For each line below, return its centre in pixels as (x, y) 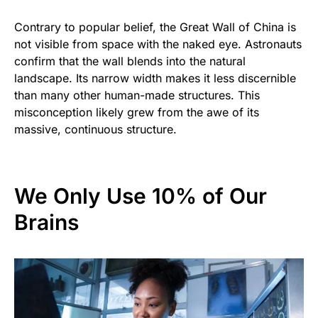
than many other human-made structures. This (137, 95)
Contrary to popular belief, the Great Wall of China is (155, 27)
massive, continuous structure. (95, 129)
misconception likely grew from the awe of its (137, 112)
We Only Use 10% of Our (141, 196)
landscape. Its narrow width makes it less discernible (155, 78)
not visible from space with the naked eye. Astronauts (158, 44)
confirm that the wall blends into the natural (130, 61)
